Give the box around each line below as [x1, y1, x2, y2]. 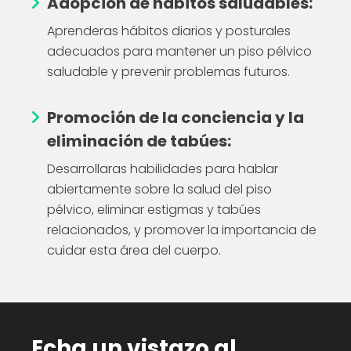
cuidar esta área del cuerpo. [47, 241, 221, 259]
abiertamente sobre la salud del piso [47, 179, 272, 198]
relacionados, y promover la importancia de [47, 220, 317, 239]
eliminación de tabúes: [47, 129, 231, 152]
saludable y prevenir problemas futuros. [47, 62, 290, 81]
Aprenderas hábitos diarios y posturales [47, 21, 291, 40]
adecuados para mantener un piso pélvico [47, 42, 312, 60]
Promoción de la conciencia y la [47, 106, 304, 128]
